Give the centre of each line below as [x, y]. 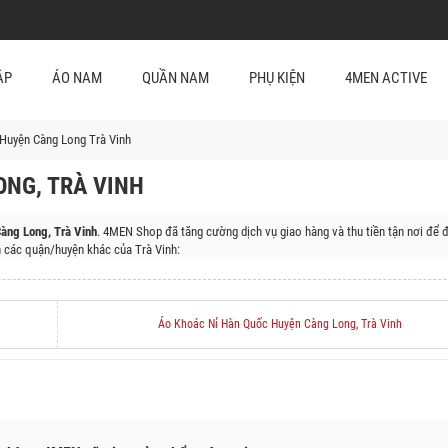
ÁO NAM [76, 78]
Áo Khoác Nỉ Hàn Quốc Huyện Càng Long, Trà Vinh [279, 324]
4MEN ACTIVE [385, 78]
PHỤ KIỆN [276, 78]
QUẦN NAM [175, 78]
